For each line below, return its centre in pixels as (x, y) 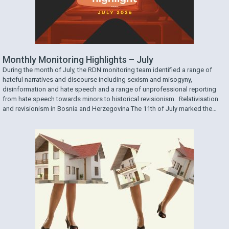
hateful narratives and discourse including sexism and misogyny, (97, 80)
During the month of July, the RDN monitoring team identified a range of (107, 70)
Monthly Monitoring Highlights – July (78, 60)
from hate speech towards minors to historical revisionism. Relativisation (110, 99)
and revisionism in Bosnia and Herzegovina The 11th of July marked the (107, 109)
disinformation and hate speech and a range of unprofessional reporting (109, 89)
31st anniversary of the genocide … (54, 119)
